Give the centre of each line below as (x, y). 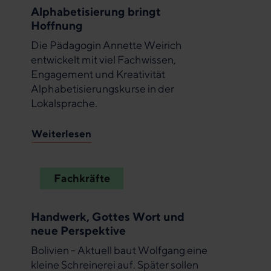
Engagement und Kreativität (98, 74)
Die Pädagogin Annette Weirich (106, 45)
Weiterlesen (61, 133)
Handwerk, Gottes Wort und (108, 217)
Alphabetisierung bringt (96, 11)
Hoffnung (57, 25)
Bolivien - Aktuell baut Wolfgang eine (119, 250)
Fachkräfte (82, 178)
